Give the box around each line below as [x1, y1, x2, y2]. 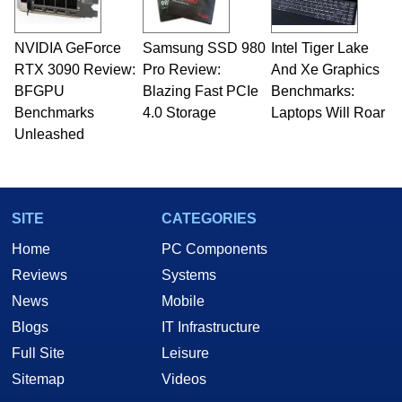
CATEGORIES [162, 211, 257, 227]
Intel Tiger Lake [270, 40, 369, 57]
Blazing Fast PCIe [142, 83, 258, 100]
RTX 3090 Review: [13, 62, 135, 78]
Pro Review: [142, 62, 221, 78]
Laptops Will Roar [270, 105, 385, 121]
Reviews [12, 267, 67, 284]
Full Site [12, 345, 65, 362]
